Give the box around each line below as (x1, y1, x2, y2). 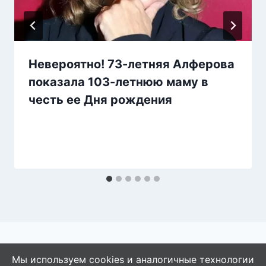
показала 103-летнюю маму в (28, 75, 208, 90)
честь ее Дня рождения (28, 93, 172, 107)
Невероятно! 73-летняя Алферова (28, 57, 235, 72)
